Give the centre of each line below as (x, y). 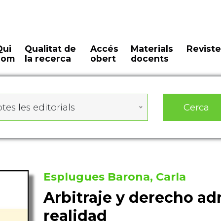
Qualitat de (51, 49)
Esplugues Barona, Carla (114, 177)
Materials (152, 49)
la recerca (48, 58)
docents (149, 58)
